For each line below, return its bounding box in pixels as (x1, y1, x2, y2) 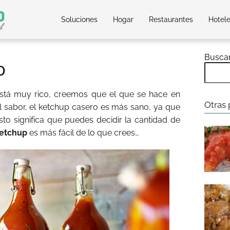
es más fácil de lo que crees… (27, 128, 139, 138)
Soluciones (61, 15, 98, 24)
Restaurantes (149, 15, 193, 24)
